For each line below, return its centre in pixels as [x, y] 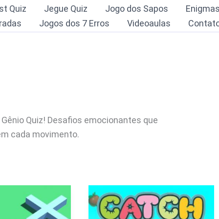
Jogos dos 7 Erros [74, 23]
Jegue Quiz [66, 8]
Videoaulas [149, 23]
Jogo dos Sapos [136, 8]
